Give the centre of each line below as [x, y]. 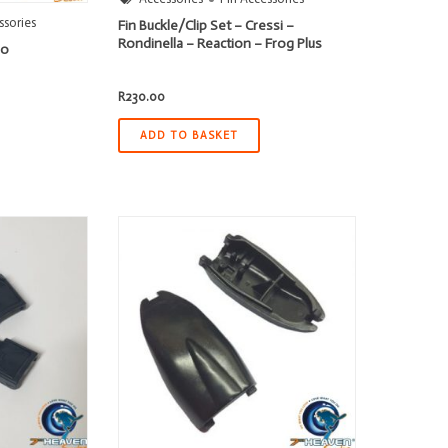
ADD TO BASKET [189, 135]
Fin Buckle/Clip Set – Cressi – [206, 25]
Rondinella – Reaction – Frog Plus [220, 43]
